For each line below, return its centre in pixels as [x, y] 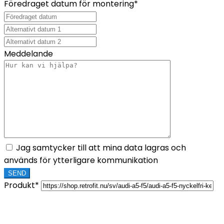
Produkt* [21, 185]
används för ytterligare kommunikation [81, 160]
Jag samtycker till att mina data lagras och [101, 148]
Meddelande [28, 54]
